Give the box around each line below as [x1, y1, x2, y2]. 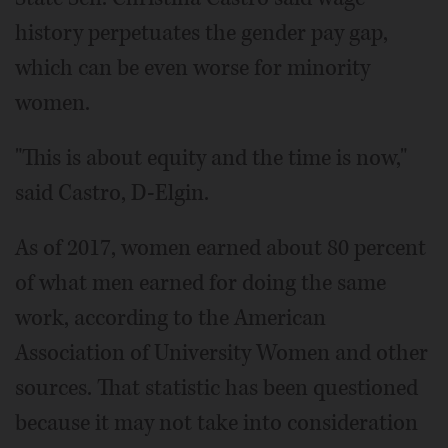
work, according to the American [15, 302, 326, 333]
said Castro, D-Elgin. [15, 177, 209, 208]
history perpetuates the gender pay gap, [15, 17, 388, 48]
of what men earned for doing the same [15, 267, 386, 298]
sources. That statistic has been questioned [15, 372, 418, 403]
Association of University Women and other [15, 337, 428, 368]
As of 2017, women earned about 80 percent [15, 232, 426, 263]
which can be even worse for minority [15, 52, 370, 83]
